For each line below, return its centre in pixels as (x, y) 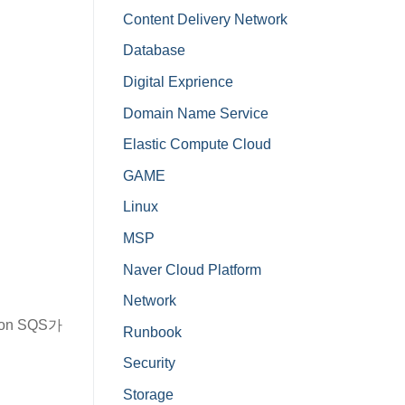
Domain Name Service (196, 113)
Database (154, 51)
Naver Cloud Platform (192, 269)
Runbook (152, 332)
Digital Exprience (178, 81)
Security (149, 363)
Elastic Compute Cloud (197, 145)
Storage (148, 394)
